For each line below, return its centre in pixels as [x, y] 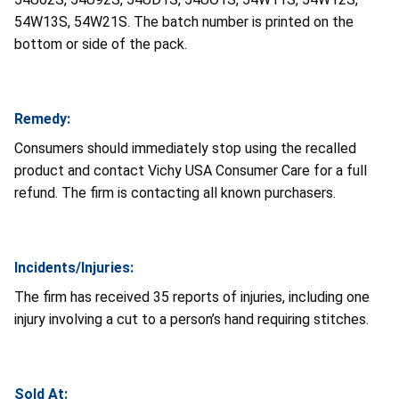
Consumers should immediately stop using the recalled [185, 148]
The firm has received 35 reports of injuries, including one [192, 297]
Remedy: [42, 118]
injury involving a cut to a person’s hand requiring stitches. [195, 319]
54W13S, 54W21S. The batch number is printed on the [184, 21]
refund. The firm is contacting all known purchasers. [175, 192]
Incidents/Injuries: [74, 267]
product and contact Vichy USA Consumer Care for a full [191, 170]
